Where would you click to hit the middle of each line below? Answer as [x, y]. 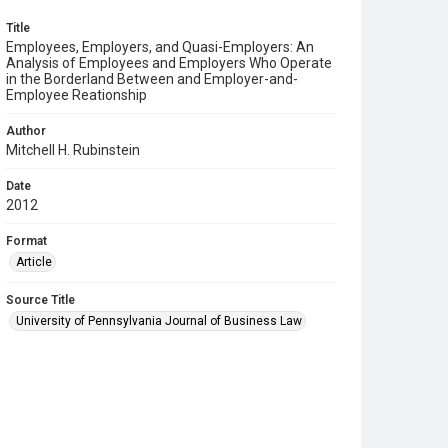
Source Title [40, 300]
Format [26, 241]
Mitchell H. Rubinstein [73, 150]
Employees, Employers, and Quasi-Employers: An [160, 47]
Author [26, 131]
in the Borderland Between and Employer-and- [152, 79]
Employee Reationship [76, 95]
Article [34, 262]
